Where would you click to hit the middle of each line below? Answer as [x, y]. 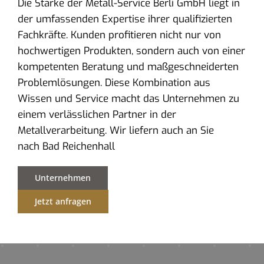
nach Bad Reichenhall [66, 147]
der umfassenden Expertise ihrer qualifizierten [125, 19]
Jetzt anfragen [63, 202]
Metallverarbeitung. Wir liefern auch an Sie [115, 131]
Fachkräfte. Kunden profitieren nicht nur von [119, 35]
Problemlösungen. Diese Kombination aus [114, 83]
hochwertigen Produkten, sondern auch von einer [131, 51]
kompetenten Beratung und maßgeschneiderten [128, 67]
